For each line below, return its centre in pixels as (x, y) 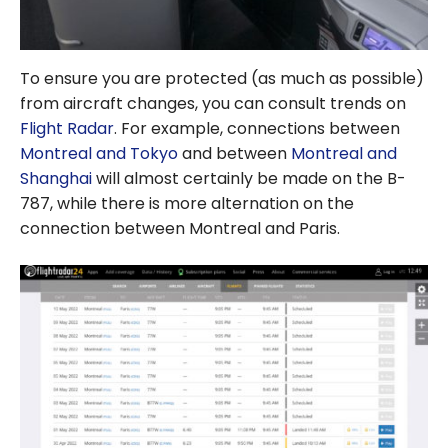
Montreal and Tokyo (99, 154)
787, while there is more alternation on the (187, 204)
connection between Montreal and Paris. (180, 229)
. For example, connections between (257, 129)
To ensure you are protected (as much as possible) (222, 79)
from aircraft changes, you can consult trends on (213, 104)
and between (234, 154)
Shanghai (56, 179)
